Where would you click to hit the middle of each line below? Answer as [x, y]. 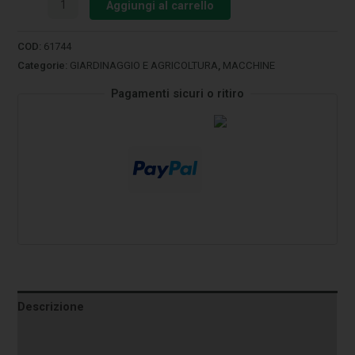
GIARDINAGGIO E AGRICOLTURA [144, 65]
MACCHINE [249, 65]
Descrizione [51, 307]
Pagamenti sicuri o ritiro [177, 94]
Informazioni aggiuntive [84, 340]
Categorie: [44, 65]
